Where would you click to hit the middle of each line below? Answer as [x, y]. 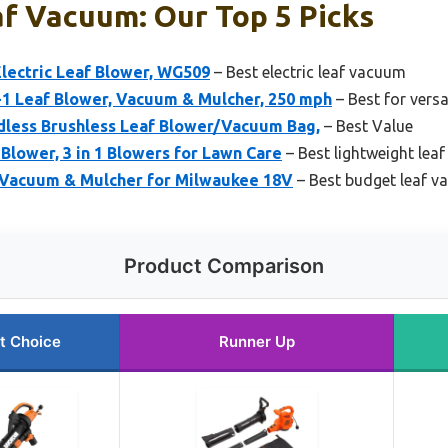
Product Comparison [224, 265]
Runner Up [256, 341]
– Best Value [366, 125]
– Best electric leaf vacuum [308, 71]
